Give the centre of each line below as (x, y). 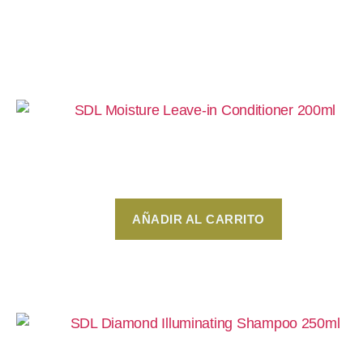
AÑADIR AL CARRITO (199, 219)
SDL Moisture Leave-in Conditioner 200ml (199, 143)
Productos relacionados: (124, 33)
